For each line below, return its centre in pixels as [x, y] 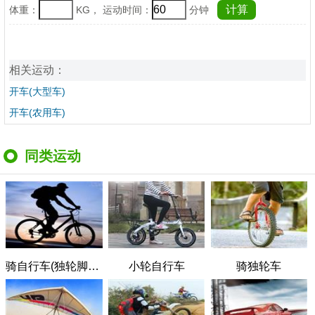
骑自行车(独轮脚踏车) [94, 266]
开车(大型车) [38, 91]
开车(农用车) [38, 112]
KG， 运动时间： [113, 10]
